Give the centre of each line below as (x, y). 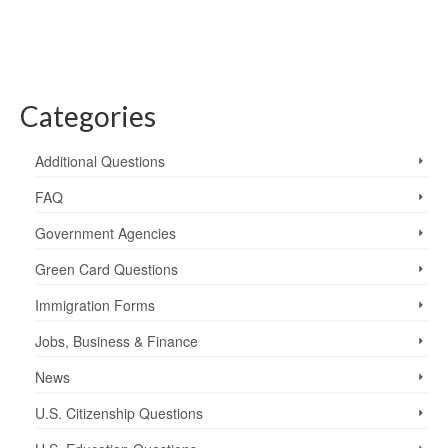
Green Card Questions (106, 268)
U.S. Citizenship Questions (119, 412)
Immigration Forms (95, 304)
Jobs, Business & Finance (116, 340)
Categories (88, 115)
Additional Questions (100, 160)
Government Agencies (105, 232)
